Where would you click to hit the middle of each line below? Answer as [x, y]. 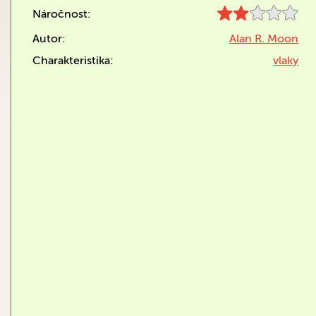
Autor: [49, 38]
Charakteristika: [73, 60]
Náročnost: [62, 13]
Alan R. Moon [264, 38]
